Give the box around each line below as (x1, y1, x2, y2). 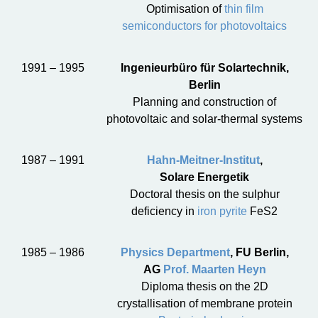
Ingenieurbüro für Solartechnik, (120, 61, 289, 74)
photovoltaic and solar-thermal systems (106, 112, 303, 125)
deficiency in (131, 204, 198, 217)
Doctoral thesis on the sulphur (129, 187, 280, 200)
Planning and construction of (133, 95, 277, 108)
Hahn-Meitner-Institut (146, 153, 260, 166)
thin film (224, 3, 263, 16)
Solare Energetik (160, 170, 250, 183)
